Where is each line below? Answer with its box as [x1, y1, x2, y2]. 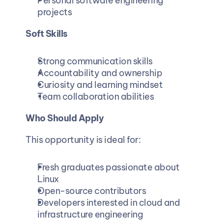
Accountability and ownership [37, 67, 162, 79]
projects [37, 6, 72, 18]
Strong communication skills [37, 55, 152, 67]
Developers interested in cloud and [37, 196, 180, 208]
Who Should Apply [25, 112, 104, 124]
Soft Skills [25, 27, 67, 39]
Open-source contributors [37, 185, 146, 196]
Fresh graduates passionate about [37, 161, 179, 173]
